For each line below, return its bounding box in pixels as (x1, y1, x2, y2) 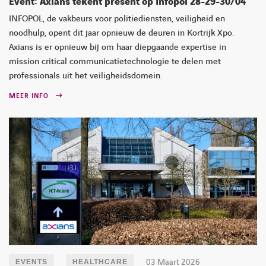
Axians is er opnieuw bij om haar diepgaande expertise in (9, 42, 226, 54)
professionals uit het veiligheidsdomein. (9, 70, 162, 83)
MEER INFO (9, 91, 49, 101)
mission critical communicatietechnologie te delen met (9, 56, 221, 68)
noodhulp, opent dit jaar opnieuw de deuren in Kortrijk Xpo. (9, 27, 234, 40)
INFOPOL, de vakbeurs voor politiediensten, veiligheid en (9, 13, 225, 26)
